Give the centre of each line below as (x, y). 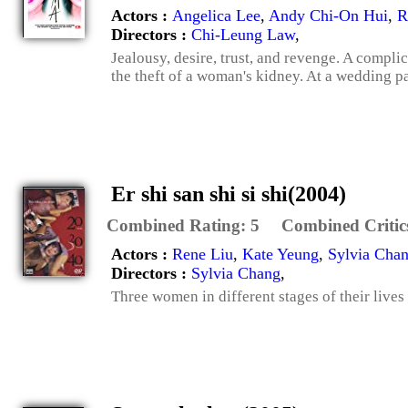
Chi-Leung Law (243, 34)
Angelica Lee (216, 15)
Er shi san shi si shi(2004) (229, 194)
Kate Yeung (280, 254)
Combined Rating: (178, 225)
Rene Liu (203, 254)
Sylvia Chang (236, 273)
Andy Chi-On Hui (328, 15)
